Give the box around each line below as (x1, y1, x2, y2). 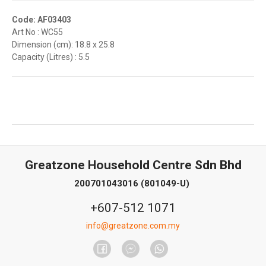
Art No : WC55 (12, 27, 63, 37)
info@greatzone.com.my (86, 220, 180, 230)
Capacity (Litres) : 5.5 (12, 52, 90, 62)
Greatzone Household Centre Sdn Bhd (24, 157, 242, 172)
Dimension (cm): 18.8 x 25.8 (12, 39, 115, 49)
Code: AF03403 (12, 14, 71, 24)
